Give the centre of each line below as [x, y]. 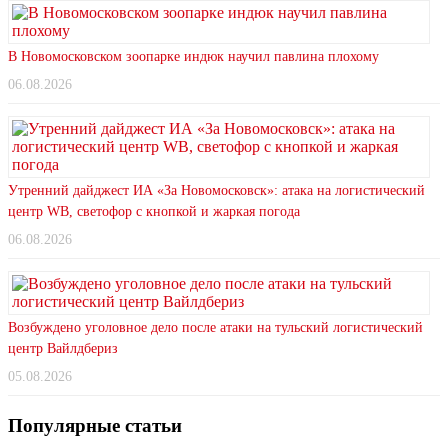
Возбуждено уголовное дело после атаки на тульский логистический [215, 327]
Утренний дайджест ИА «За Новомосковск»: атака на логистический [216, 190]
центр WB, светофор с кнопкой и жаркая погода [154, 211]
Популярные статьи [95, 425]
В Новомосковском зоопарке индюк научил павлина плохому [193, 56]
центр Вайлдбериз [63, 348]
